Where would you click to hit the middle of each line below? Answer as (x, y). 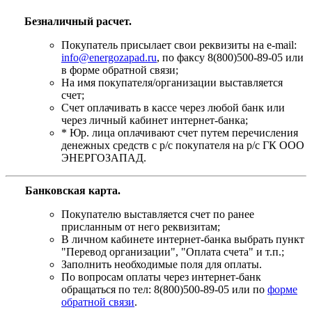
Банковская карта (71, 190)
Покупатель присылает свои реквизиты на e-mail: (179, 45)
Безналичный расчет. (78, 21)
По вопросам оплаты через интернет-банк (161, 276)
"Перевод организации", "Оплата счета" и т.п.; (173, 251)
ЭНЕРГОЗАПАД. (104, 157)
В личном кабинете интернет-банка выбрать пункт (183, 239)
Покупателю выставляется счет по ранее (158, 214)
